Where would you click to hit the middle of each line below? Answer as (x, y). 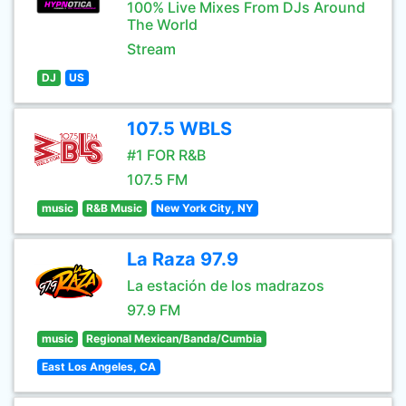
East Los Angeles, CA (98, 367)
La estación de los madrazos (226, 285)
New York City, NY (204, 208)
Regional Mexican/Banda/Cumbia (174, 338)
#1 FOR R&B (166, 155)
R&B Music (115, 208)
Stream (151, 49)
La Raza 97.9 (183, 259)
